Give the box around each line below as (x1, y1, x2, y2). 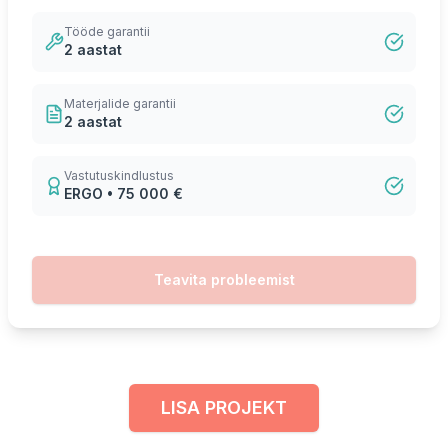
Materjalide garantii (64, 96, 176, 111)
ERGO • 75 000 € (64, 185, 183, 202)
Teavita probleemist (153, 271, 295, 288)
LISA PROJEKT (161, 397, 287, 418)
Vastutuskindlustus (64, 168, 174, 183)
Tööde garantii (64, 24, 150, 39)
